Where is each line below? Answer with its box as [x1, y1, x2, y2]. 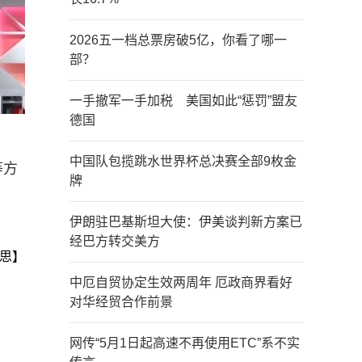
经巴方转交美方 [69, 234, 160, 248]
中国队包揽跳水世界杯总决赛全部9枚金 [69, 154, 297, 168]
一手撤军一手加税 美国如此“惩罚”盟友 [69, 94, 297, 107]
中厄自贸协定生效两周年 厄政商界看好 [69, 276, 293, 289]
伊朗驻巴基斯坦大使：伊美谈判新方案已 [69, 215, 302, 229]
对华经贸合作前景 [69, 295, 173, 309]
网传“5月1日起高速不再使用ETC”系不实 [69, 336, 300, 350]
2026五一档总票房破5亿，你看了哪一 [69, 33, 287, 47]
